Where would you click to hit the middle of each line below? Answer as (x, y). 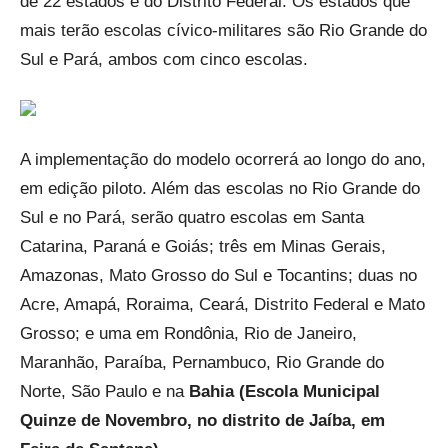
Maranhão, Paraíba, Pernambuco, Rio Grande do (202, 362)
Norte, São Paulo (83, 391)
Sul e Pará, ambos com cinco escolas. (164, 59)
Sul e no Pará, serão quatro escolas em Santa (192, 217)
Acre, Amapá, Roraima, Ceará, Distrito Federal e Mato (222, 304)
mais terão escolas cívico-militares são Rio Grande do (223, 30)
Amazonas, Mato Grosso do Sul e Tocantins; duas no (218, 275)
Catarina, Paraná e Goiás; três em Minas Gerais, (203, 246)
